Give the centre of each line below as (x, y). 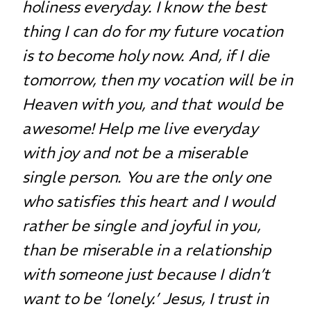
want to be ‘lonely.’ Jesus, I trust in (145, 298)
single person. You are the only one (147, 177)
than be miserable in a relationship (147, 250)
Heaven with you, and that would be (153, 104)
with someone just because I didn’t (146, 274)
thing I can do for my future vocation (153, 31)
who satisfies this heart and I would (149, 201)
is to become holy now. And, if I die (146, 55)
